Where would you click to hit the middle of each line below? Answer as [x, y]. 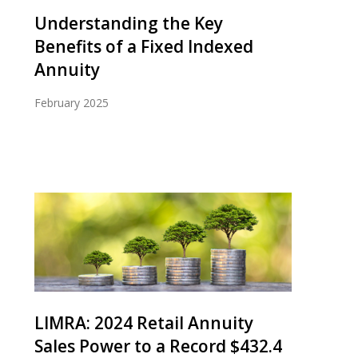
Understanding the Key [129, 23]
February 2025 [72, 103]
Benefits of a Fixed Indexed [144, 46]
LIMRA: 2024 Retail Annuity [144, 322]
